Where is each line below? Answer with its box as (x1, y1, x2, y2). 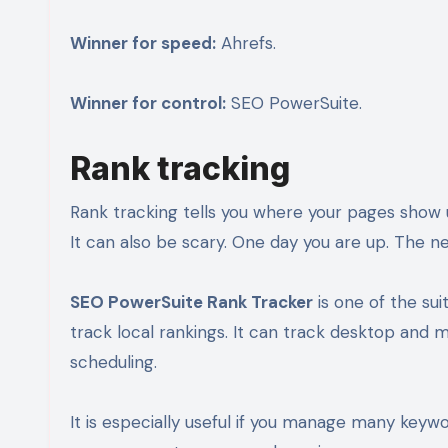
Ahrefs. (216, 31, 276, 54)
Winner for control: (70, 91, 226, 114)
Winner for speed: (70, 31, 216, 54)
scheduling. (70, 350, 157, 373)
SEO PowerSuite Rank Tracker (70, 290, 313, 313)
